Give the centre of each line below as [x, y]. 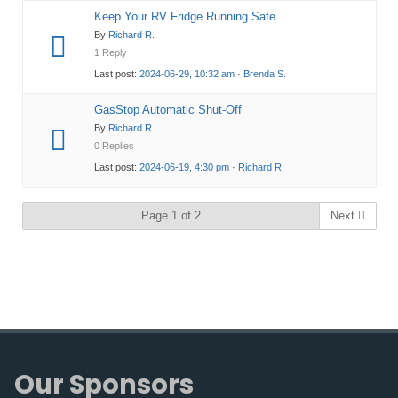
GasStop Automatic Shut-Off [167, 109]
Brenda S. [264, 73]
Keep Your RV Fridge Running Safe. [186, 16]
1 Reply [110, 52]
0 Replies [114, 145]
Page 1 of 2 [171, 215]
